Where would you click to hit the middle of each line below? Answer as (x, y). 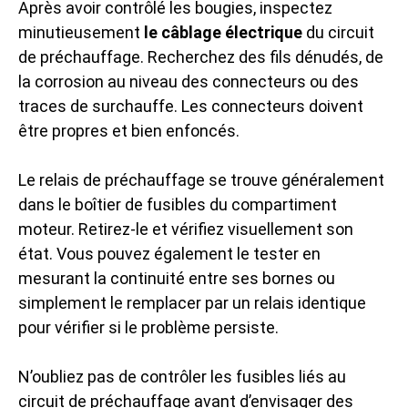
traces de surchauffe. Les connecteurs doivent (191, 106)
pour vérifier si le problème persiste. (148, 327)
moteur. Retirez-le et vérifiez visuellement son (186, 229)
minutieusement (81, 32)
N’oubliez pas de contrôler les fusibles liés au (182, 377)
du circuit (338, 32)
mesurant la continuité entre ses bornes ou (177, 278)
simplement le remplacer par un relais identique (192, 303)
